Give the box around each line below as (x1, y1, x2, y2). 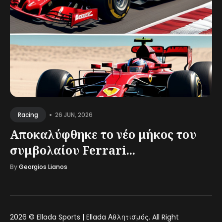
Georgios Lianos (19, 163, 67, 171)
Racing (18, 111, 38, 119)
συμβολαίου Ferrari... (10, 142, 135, 158)
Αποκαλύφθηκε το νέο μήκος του (10, 126, 196, 142)
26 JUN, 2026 (55, 110, 93, 119)
